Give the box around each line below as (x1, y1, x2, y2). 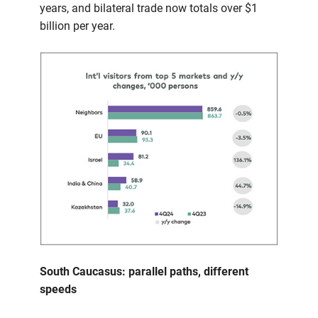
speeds (40, 283, 77, 297)
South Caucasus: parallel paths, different (40, 265, 248, 279)
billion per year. (40, 18, 115, 33)
